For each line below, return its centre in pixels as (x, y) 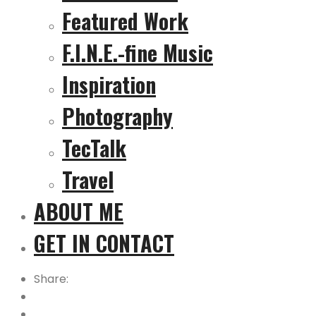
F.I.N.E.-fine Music (138, 52)
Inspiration (109, 84)
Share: (51, 279)
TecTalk (94, 147)
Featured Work (125, 20)
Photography (117, 116)
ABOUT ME (79, 211)
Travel (88, 179)
